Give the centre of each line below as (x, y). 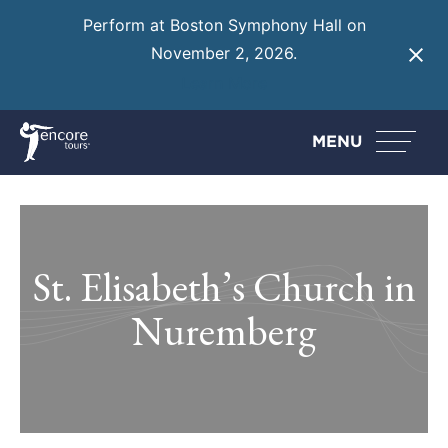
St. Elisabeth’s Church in (224, 286)
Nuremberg (224, 330)
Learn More (224, 82)
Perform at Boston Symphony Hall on (224, 25)
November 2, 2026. (224, 53)
